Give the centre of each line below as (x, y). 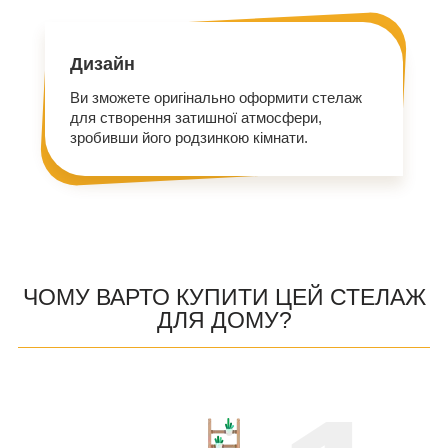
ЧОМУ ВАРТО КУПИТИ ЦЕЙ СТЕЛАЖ (224, 296)
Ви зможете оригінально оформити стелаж (216, 97)
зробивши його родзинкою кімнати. (189, 137)
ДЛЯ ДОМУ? (224, 319)
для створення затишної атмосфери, (196, 117)
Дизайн (103, 63)
